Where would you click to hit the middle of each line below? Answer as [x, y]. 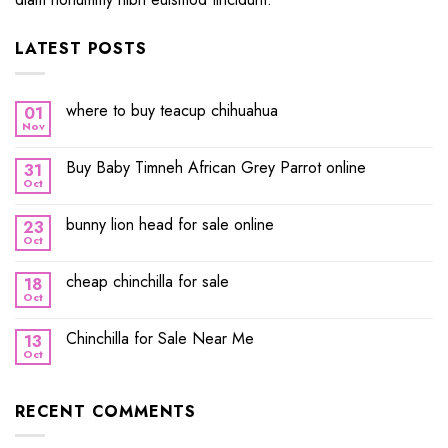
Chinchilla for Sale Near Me [160, 338]
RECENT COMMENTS [105, 411]
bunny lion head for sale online [170, 224]
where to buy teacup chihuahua [172, 110]
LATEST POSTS [81, 49]
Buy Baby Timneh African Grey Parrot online [216, 167]
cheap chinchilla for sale [147, 281]
